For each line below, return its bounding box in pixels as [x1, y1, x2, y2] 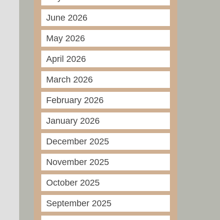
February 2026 [46, 95, 104, 105]
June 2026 [46, 13, 87, 23]
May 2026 [46, 33, 85, 43]
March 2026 [46, 75, 93, 84]
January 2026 [46, 116, 100, 126]
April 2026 [46, 54, 86, 64]
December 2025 [46, 137, 109, 146]
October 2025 [46, 178, 100, 188]
